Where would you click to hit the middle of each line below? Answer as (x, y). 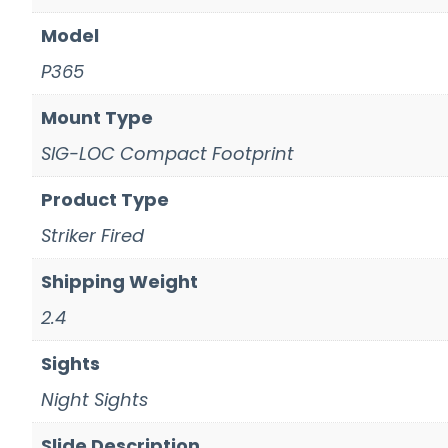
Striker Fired (92, 235)
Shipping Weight (119, 281)
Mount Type (97, 117)
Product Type (105, 199)
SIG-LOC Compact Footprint (167, 153)
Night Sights (94, 399)
